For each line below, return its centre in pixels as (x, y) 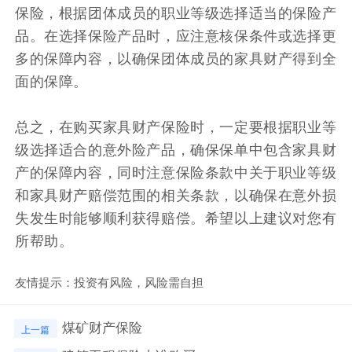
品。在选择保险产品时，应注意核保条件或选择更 (176, 35)
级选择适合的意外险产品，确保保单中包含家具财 (176, 149)
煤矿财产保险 (102, 326)
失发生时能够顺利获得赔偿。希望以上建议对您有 (176, 217)
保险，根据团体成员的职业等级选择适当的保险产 (176, 12)
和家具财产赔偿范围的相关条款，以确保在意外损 (176, 194)
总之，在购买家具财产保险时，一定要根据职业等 (176, 126)
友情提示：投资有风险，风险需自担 (110, 281)
